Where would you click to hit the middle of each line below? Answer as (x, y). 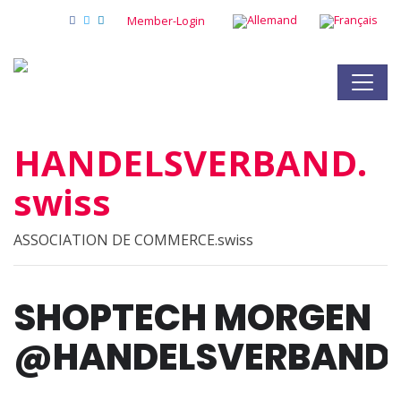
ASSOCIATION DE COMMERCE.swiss (133, 240)
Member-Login (166, 21)
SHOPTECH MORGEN (192, 318)
